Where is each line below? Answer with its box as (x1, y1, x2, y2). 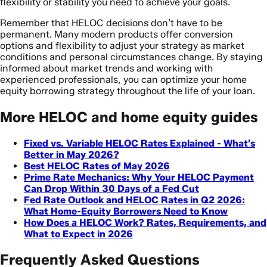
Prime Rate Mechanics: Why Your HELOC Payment (24, 171, 254, 183)
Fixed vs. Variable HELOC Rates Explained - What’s (24, 137, 255, 149)
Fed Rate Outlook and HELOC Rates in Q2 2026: (24, 194, 245, 206)
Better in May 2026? (24, 148, 119, 160)
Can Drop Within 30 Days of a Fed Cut (24, 182, 199, 194)
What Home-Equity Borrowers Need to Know (24, 205, 228, 217)
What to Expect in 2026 (24, 228, 133, 240)
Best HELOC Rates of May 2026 (24, 160, 170, 172)
